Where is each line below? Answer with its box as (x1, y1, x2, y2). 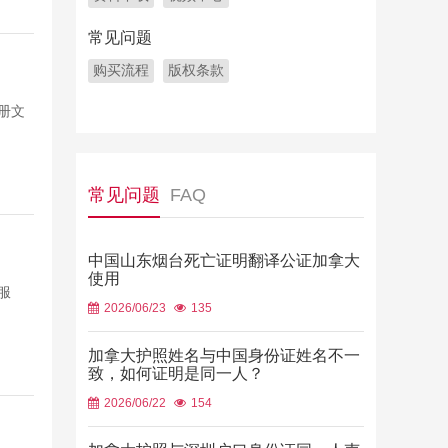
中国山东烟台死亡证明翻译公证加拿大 (88, 252, 360, 269)
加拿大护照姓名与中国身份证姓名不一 (88, 347, 360, 364)
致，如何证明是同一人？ (88, 365, 264, 382)
